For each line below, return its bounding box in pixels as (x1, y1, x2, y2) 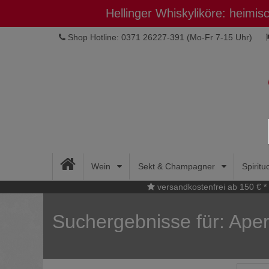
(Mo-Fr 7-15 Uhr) (184, 32, 253, 42)
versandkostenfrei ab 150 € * (155, 182, 267, 192)
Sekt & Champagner (138, 162, 217, 171)
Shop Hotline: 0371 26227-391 (68, 32, 185, 42)
